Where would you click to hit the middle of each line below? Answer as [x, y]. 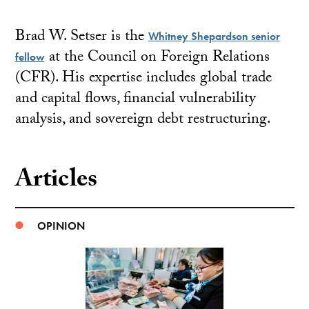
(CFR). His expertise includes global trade [143, 79]
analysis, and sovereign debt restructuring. [143, 120]
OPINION [61, 226]
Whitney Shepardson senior [214, 36]
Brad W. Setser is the [81, 38]
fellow [30, 57]
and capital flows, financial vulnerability [135, 100]
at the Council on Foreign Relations [157, 58]
